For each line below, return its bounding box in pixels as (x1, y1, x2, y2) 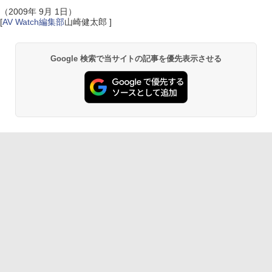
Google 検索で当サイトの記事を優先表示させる (50, 54, 222, 63)
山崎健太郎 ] (64, 17, 112, 27)
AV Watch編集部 (2, 17, 64, 27)
